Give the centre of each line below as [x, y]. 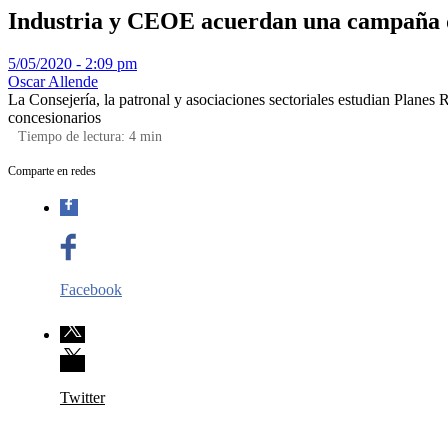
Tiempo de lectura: [73, 136]
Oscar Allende [53, 81]
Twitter [82, 397]
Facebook [91, 289]
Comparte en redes [52, 170]
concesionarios [54, 117]
